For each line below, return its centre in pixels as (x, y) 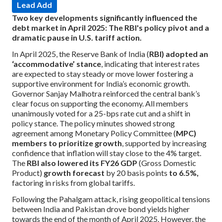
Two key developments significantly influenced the (105, 18)
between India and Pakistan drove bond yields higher (101, 209)
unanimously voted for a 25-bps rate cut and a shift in (101, 113)
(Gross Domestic (167, 163)
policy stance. (36, 123)
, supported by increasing (164, 143)
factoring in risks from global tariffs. (73, 182)
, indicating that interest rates (150, 63)
